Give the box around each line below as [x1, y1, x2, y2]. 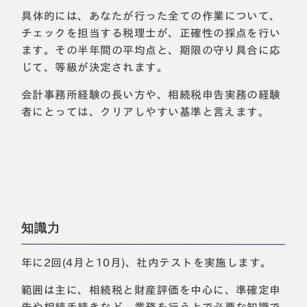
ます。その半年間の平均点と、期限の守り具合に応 [21, 44, 282, 56]
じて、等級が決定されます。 [21, 61, 169, 73]
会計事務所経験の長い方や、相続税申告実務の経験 [21, 89, 282, 101]
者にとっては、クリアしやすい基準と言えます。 [21, 106, 270, 118]
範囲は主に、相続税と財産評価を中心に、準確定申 [21, 284, 282, 296]
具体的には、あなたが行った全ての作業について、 [21, 10, 282, 21]
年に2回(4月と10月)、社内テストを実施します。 [21, 256, 273, 268]
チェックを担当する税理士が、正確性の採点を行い [21, 27, 282, 38]
